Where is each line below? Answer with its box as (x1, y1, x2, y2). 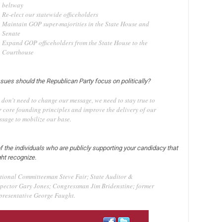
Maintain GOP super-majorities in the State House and (1, 19, 149, 29)
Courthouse (1, 48, 34, 57)
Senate (1, 29, 20, 38)
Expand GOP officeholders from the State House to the (1, 38, 148, 48)
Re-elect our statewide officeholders (1, 10, 98, 19)
